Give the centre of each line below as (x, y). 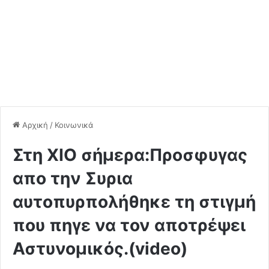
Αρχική (34, 125)
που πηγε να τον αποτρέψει (129, 225)
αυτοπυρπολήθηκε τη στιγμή (134, 201)
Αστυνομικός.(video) (100, 248)
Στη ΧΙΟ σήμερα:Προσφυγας (130, 155)
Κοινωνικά (74, 125)
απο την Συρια (73, 178)
